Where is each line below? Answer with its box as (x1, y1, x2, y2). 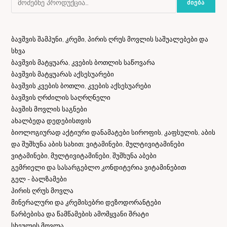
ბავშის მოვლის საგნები (11, 105, 88, 113)
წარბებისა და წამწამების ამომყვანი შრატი (11, 210, 149, 218)
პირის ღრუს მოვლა (11, 187, 74, 195)
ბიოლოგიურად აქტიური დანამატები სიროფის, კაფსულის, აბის (11, 129, 216, 137)
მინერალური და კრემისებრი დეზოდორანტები (11, 199, 162, 207)
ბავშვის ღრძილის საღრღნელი (11, 94, 111, 102)
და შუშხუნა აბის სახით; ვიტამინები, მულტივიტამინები (11, 140, 185, 148)
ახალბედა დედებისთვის (11, 117, 92, 125)
